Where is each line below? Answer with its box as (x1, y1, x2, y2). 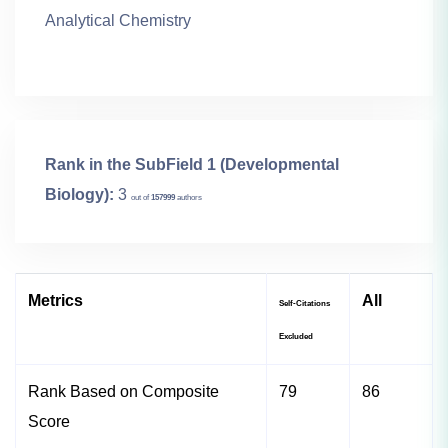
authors (175, 193, 202, 203)
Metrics (28, 292, 83, 310)
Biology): (45, 186, 114, 204)
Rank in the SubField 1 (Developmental (45, 156, 339, 174)
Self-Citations (279, 299, 330, 309)
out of (131, 193, 151, 203)
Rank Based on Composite (28, 383, 219, 401)
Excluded (279, 332, 313, 342)
